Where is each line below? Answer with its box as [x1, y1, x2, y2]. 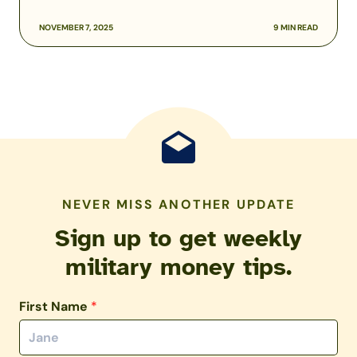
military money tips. [65, 252, 292, 283]
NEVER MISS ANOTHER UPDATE [61, 196, 296, 214]
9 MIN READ [273, 22, 318, 33]
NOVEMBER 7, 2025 [39, 22, 113, 33]
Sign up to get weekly [55, 223, 302, 254]
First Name [19, 298, 91, 316]
